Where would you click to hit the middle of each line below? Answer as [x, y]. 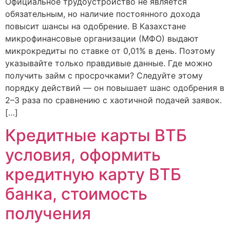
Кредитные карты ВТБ [96, 136]
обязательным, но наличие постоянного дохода [103, 14]
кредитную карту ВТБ [93, 175]
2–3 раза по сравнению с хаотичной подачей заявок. [113, 100]
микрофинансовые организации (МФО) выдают [102, 38]
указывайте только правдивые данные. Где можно [109, 63]
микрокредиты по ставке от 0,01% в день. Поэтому [110, 51]
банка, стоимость [76, 194]
